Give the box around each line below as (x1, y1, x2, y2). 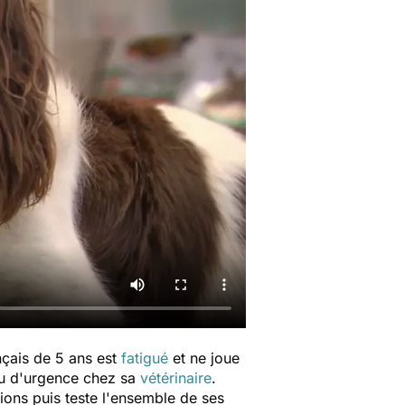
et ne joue (168, 349, 240, 367)
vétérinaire (140, 369, 212, 387)
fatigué (121, 349, 168, 367)
